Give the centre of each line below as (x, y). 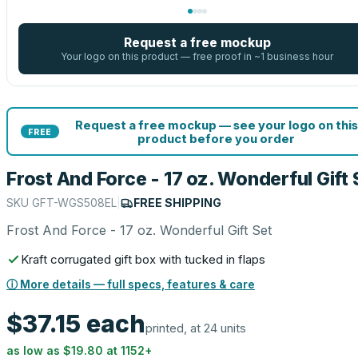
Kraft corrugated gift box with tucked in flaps (143, 259)
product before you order (216, 138)
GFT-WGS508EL (74, 203)
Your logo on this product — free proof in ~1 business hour (197, 56)
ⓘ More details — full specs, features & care (131, 284)
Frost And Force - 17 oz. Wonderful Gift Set (139, 230)
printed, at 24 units (196, 328)
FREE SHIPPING (177, 203)
